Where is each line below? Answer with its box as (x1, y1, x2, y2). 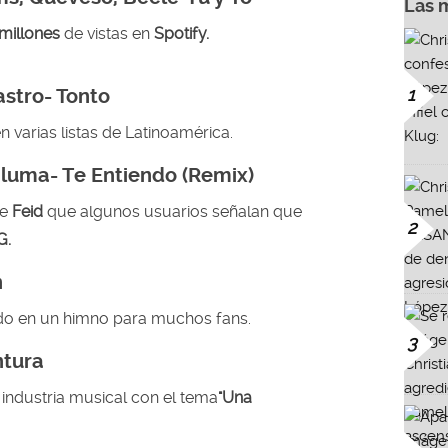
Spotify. (150, 23, 209, 43)
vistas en (87, 23, 150, 43)
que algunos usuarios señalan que (47, 201, 302, 221)
